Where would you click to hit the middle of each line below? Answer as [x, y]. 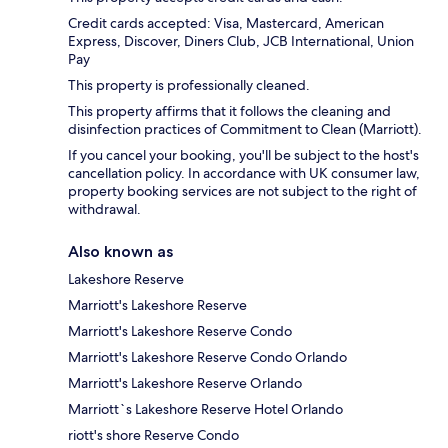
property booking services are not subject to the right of [242, 191]
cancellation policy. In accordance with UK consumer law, [244, 173]
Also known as [120, 252]
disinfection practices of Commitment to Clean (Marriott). [245, 129]
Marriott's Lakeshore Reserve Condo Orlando [207, 357]
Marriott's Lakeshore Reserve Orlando [185, 383]
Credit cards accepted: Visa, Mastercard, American [226, 23]
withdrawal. [104, 209]
